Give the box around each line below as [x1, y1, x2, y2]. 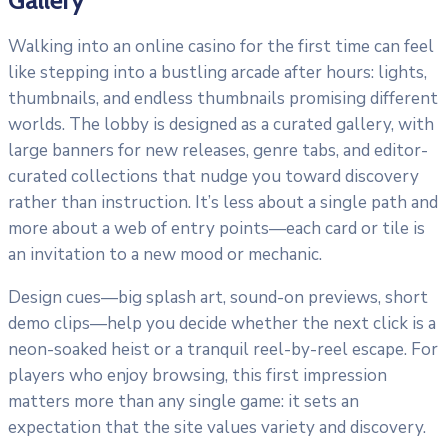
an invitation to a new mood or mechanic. [8, 243, 322, 267]
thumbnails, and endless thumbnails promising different [8, 87, 438, 111]
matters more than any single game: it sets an [8, 390, 359, 414]
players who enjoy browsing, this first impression [8, 364, 387, 388]
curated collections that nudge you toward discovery [8, 165, 419, 189]
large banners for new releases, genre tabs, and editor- [8, 139, 428, 163]
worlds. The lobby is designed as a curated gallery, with [8, 113, 434, 137]
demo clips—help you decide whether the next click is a [8, 312, 436, 336]
